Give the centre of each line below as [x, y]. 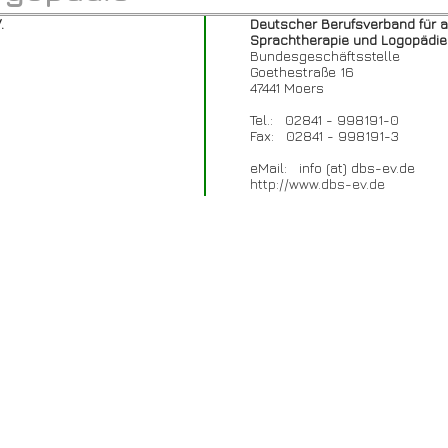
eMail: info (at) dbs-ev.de [328, 167]
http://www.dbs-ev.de [317, 183]
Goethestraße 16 [298, 71]
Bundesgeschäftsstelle [321, 55]
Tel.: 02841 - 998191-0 [320, 119]
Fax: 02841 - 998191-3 [320, 135]
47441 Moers [283, 87]
